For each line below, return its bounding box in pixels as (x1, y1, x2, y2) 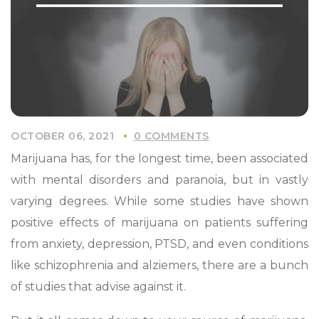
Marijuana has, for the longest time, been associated (11, 151, 308, 165)
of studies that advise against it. (11, 279, 189, 293)
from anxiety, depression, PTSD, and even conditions (11, 236, 308, 251)
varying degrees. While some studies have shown (11, 194, 308, 208)
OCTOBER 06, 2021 (11, 129, 114, 142)
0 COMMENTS (133, 129, 209, 142)
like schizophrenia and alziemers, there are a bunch (11, 258, 308, 272)
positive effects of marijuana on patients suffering (11, 215, 308, 229)
